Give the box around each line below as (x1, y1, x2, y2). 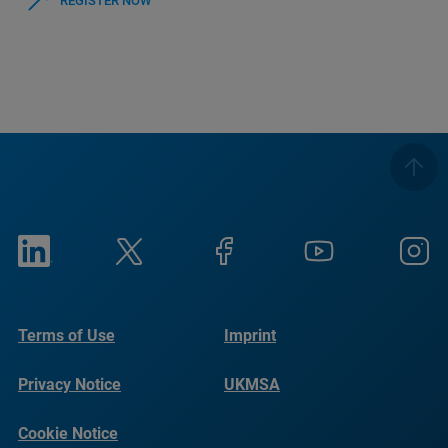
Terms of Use (18, 326, 115, 345)
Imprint (224, 326, 276, 345)
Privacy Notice (18, 375, 121, 394)
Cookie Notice (18, 424, 118, 443)
